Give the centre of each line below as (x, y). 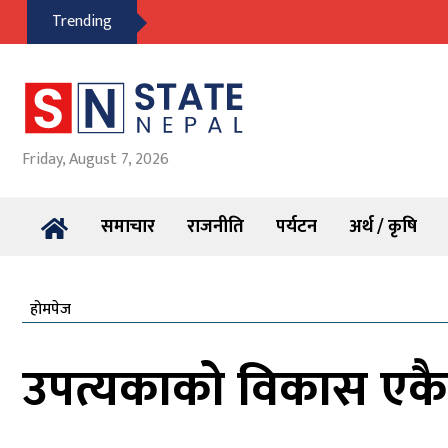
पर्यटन (296, 227)
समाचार (128, 227)
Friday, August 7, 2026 (95, 159)
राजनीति (215, 227)
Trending (82, 21)
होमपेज (50, 309)
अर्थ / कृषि (383, 227)
